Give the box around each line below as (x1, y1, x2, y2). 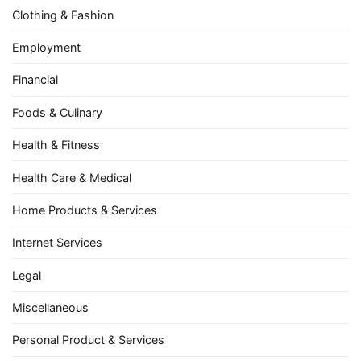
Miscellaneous (12, 301, 89, 315)
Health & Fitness (12, 138, 100, 152)
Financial (12, 73, 58, 87)
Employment (12, 40, 81, 55)
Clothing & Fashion (12, 7, 114, 22)
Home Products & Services (12, 202, 157, 217)
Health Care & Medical (12, 170, 131, 185)
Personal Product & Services (12, 333, 164, 347)
